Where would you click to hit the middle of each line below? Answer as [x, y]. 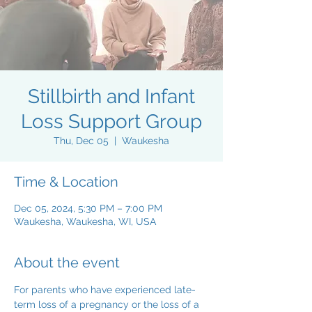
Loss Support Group [111, 122]
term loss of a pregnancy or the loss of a [108, 304]
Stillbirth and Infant [111, 96]
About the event [67, 263]
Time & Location [66, 182]
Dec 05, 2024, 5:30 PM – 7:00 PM [88, 208]
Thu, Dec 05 [81, 141]
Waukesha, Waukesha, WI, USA [85, 221]
